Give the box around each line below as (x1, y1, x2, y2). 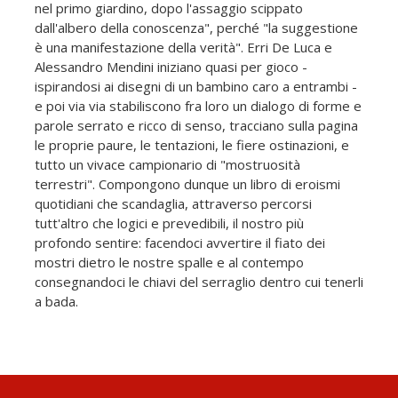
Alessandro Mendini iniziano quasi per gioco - (35, 57, 307, 76)
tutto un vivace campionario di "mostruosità (35, 155, 300, 173)
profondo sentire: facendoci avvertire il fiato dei (35, 233, 325, 251)
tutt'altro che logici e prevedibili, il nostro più (35, 213, 304, 232)
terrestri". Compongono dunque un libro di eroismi (35, 174, 340, 193)
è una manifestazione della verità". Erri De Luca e (35, 37, 332, 56)
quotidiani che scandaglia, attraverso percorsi (35, 194, 312, 212)
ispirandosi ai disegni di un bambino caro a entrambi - (35, 76, 357, 95)
